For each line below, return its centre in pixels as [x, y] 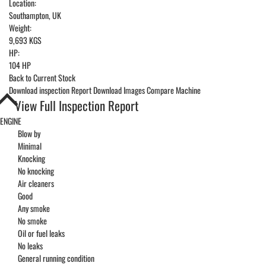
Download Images [119, 90]
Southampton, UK [35, 15]
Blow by [29, 134]
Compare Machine [174, 90]
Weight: [20, 28]
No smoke [32, 221]
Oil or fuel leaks [41, 233]
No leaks [30, 246]
